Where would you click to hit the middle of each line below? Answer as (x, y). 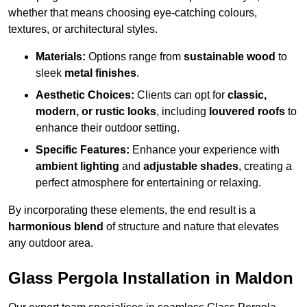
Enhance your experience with (205, 150)
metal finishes (100, 73)
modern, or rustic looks (96, 112)
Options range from (135, 57)
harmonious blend (56, 227)
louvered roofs (247, 112)
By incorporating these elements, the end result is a (132, 210)
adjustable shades (191, 167)
